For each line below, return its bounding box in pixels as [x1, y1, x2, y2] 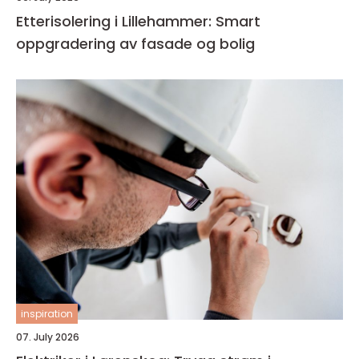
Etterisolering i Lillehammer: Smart [16, 11, 260, 32]
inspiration [21, 307, 73, 321]
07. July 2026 [16, 330, 79, 345]
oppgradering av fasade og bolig [16, 34, 255, 54]
